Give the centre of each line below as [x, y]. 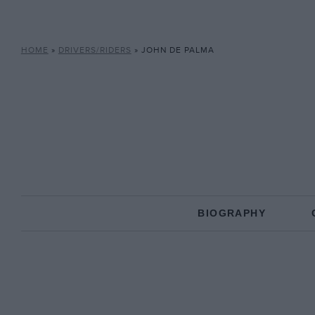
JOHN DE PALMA [178, 50]
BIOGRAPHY [232, 213]
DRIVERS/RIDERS [95, 50]
